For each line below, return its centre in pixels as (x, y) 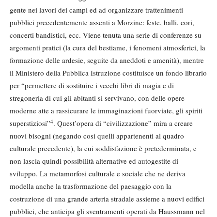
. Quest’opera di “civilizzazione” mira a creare (123, 123)
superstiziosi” (30, 123)
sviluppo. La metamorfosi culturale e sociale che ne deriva (98, 174)
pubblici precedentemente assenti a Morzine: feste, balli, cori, (102, 23)
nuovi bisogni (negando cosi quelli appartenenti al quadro (97, 136)
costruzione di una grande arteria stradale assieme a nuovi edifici (107, 199)
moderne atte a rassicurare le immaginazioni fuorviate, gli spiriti (106, 111)
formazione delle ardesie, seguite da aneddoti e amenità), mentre (107, 60)
